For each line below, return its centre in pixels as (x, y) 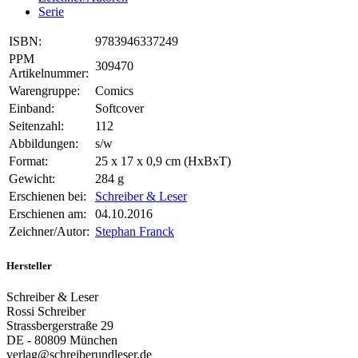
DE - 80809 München (62, 340)
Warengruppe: (44, 91)
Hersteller (29, 265)
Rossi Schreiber (46, 311)
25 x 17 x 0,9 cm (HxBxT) (163, 161)
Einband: (32, 109)
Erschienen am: (48, 214)
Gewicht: (32, 179)
